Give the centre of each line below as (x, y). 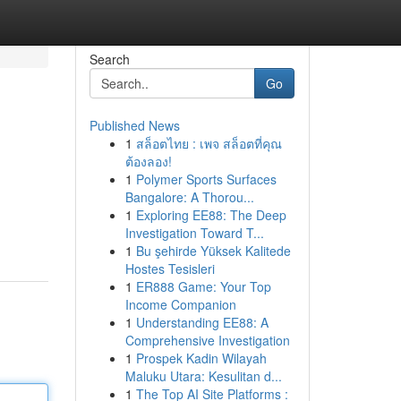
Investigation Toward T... (194, 233)
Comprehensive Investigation (207, 340)
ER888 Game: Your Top (203, 286)
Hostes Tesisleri (170, 269)
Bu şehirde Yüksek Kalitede (213, 251)
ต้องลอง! (148, 161)
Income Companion (180, 304)
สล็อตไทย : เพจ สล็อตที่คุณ (209, 143)
